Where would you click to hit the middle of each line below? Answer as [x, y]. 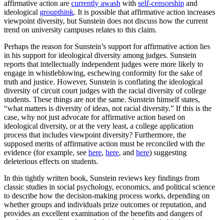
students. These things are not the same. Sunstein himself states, [102, 99]
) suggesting [168, 152]
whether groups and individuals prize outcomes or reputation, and [105, 204]
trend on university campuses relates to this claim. [80, 29]
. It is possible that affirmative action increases [144, 12]
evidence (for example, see [46, 152]
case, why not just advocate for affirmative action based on [95, 117]
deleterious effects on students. [51, 161]
